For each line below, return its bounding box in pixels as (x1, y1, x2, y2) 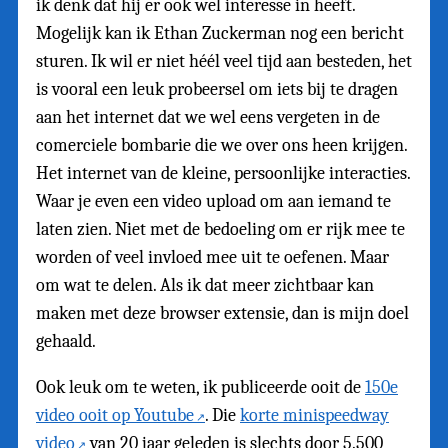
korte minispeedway (240, 405, 389, 427)
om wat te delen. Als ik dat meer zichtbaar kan (36, 275, 374, 297)
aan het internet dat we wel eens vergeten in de (36, 107, 380, 129)
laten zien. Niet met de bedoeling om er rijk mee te (36, 219, 405, 241)
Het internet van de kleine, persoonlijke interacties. (36, 163, 410, 185)
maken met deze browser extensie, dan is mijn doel (36, 303, 409, 325)
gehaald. (36, 331, 96, 353)
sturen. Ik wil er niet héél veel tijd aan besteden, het (36, 51, 412, 73)
